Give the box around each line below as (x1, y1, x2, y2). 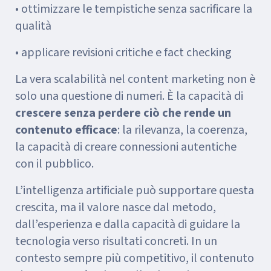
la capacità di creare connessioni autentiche (15, 139, 237, 155)
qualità (15, 18, 51, 34)
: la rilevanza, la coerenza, (117, 122, 247, 139)
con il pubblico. (15, 155, 94, 172)
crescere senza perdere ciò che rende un (15, 105, 231, 122)
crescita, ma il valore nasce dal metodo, (15, 199, 216, 216)
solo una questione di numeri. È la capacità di (15, 88, 243, 105)
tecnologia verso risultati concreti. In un (15, 233, 217, 250)
